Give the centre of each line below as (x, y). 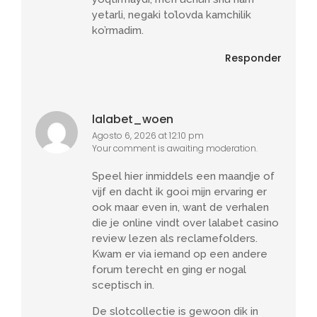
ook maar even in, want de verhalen (180, 208)
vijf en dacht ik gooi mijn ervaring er (179, 192)
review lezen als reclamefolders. (175, 239)
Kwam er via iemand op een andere (180, 254)
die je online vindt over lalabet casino (185, 223)
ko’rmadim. (118, 31)
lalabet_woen (133, 119)
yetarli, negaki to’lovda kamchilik (172, 15)
